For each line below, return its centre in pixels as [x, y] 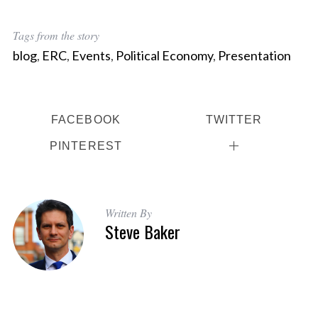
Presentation [254, 55]
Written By [128, 213]
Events [91, 55]
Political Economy [164, 55]
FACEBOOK [86, 120]
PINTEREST [86, 146]
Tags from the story [56, 35]
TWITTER [234, 120]
